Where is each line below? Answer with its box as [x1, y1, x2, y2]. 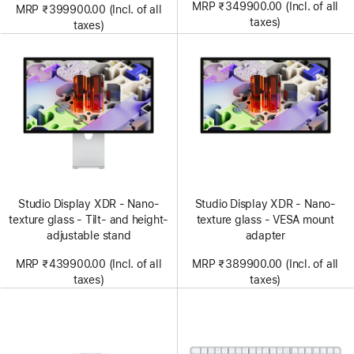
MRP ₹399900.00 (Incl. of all [15, 2, 162, 16]
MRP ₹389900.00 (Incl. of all [192, 257, 339, 270]
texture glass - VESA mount [196, 213, 334, 226]
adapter [245, 228, 285, 242]
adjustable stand [47, 228, 131, 242]
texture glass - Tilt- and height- [9, 213, 169, 226]
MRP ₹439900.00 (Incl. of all [15, 257, 162, 270]
